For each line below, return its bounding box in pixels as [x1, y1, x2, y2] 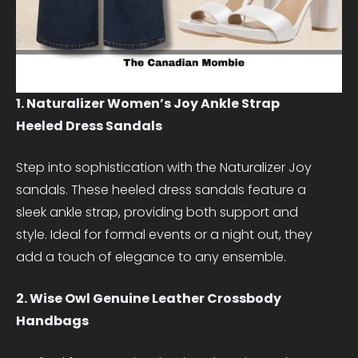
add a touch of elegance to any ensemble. [16, 247, 286, 266]
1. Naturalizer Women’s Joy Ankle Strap [16, 93, 280, 113]
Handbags [16, 311, 89, 330]
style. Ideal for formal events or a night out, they [16, 225, 312, 244]
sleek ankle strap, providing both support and [16, 202, 298, 221]
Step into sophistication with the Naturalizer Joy [16, 157, 312, 177]
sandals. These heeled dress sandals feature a [16, 180, 306, 199]
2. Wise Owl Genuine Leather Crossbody [16, 288, 281, 308]
